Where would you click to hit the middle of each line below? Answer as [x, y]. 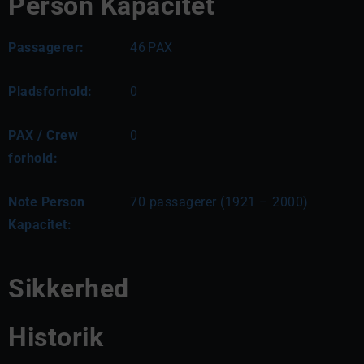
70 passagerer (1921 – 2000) [219, 202]
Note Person [47, 202]
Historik [56, 337]
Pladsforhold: [50, 91]
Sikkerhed [69, 288]
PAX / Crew [43, 135]
